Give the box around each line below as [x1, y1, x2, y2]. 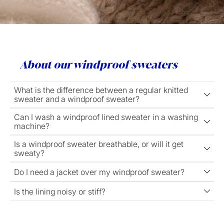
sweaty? [14, 148, 44, 158]
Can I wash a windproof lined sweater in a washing [14, 112, 198, 122]
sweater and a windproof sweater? [14, 94, 139, 104]
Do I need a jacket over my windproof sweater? [14, 166, 184, 177]
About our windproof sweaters [20, 57, 177, 72]
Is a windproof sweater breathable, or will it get [14, 139, 183, 149]
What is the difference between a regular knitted [14, 85, 188, 95]
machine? [14, 121, 49, 131]
